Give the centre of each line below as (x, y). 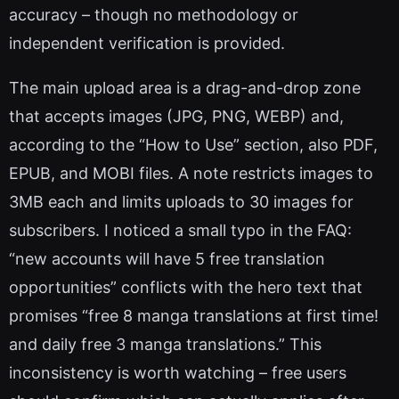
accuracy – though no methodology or (154, 15)
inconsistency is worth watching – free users (178, 373)
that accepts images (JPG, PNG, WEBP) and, (176, 117)
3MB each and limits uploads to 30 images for (181, 202)
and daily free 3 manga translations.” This (165, 345)
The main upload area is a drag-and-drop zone (185, 88)
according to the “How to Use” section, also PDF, (193, 145)
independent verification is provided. (147, 44)
